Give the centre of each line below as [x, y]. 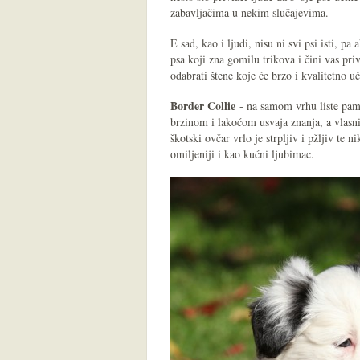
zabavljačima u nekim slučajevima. [250, 12]
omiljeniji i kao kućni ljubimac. [242, 154]
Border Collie [203, 106]
